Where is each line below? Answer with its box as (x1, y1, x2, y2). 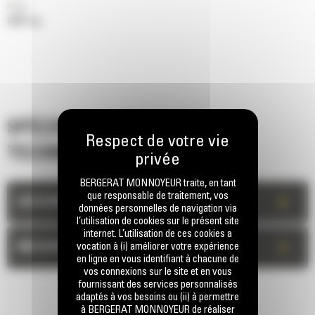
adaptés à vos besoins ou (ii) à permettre (76, 292, 239, 303)
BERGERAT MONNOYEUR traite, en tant (79, 179, 236, 189)
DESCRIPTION (18, 196, 97, 209)
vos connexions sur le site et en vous (83, 267, 232, 278)
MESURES (18, 241, 75, 254)
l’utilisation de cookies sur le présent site (76, 217, 239, 227)
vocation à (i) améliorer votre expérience (76, 242, 239, 252)
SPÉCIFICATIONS (7, 120, 146, 138)
